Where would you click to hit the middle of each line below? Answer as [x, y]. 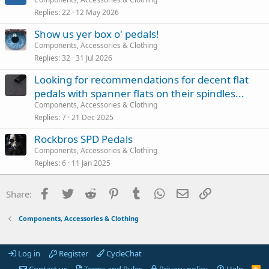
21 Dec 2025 [92, 117]
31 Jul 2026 [94, 58]
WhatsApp [188, 192]
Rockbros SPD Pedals [83, 139]
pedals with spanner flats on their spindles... [139, 93]
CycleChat [123, 253]
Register [72, 253]
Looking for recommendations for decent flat [141, 79]
